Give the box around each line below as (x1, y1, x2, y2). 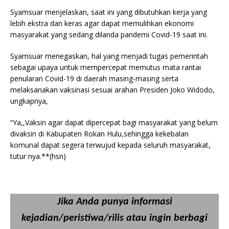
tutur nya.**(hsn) (10, 151, 66, 161)
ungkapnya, (10, 96, 48, 106)
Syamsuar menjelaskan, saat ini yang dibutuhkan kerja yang (10, 7, 207, 17)
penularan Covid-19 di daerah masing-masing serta (10, 73, 178, 83)
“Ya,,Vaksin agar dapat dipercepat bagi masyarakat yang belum (10, 117, 218, 127)
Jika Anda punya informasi (57, 196, 172, 207)
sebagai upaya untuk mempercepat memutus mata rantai (10, 62, 201, 72)
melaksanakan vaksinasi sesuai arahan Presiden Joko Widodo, (10, 84, 215, 95)
